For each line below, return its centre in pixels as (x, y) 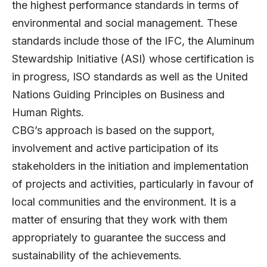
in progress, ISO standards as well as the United (130, 77)
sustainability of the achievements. (100, 256)
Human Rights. (49, 113)
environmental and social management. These (125, 23)
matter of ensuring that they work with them (120, 220)
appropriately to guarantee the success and (119, 238)
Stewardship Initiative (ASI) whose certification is (133, 59)
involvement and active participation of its (115, 148)
